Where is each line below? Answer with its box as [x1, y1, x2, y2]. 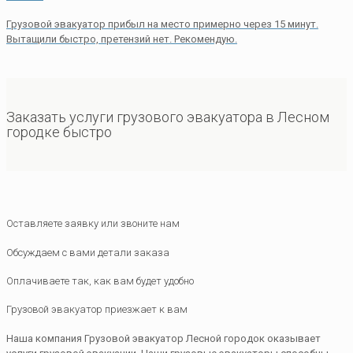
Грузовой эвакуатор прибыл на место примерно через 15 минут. [6, 18, 318, 31]
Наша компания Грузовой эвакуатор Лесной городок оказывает [6, 332, 321, 344]
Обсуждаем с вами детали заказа [6, 246, 169, 258]
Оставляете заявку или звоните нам [6, 217, 180, 230]
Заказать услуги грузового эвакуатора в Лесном [6, 109, 329, 126]
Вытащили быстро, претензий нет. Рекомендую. [6, 33, 237, 46]
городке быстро [6, 124, 112, 141]
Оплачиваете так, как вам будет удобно [6, 274, 194, 287]
